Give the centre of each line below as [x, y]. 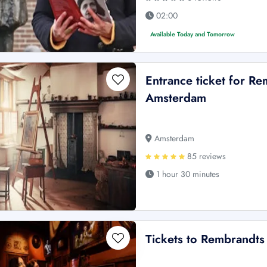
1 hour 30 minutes [187, 174]
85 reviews [206, 156]
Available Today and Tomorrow [193, 35]
